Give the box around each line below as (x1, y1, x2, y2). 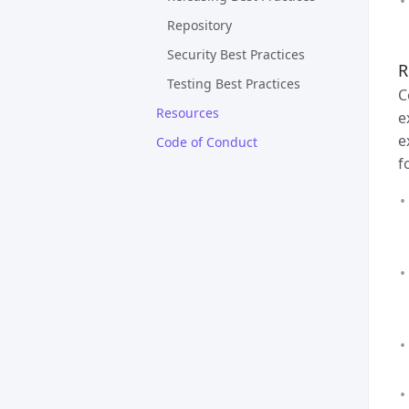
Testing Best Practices (167, 75, 300, 92)
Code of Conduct (156, 133, 257, 151)
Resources (156, 104, 219, 121)
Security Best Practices (167, 46, 305, 63)
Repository (167, 16, 232, 34)
